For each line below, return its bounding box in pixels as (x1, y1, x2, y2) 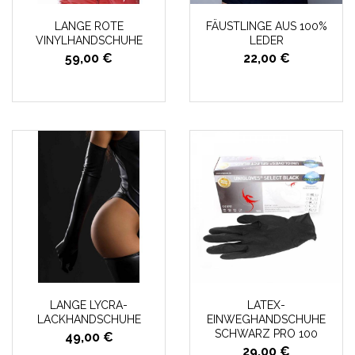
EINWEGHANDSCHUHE (207, 313, 326, 326)
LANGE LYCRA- (50, 299, 128, 311)
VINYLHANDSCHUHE (35, 34, 143, 47)
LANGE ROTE (54, 20, 124, 32)
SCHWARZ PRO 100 (215, 327, 318, 340)
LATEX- (247, 299, 285, 311)
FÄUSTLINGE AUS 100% (205, 20, 327, 32)
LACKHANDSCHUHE (36, 313, 141, 326)
